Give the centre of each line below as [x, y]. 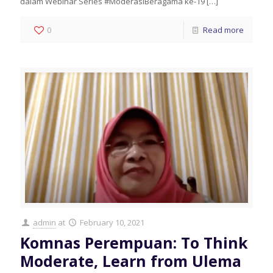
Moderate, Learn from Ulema [131, 261]
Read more [223, 30]
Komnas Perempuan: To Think [134, 243]
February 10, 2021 [112, 223]
